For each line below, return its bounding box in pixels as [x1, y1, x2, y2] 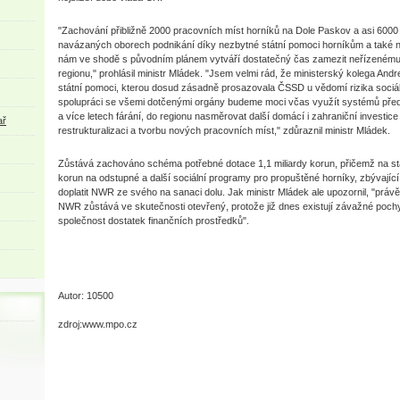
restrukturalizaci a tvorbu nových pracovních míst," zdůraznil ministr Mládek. [58, 125, 390, 136]
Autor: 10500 [58, 290, 113, 301]
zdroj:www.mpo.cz [58, 319, 137, 329]
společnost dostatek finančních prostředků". [58, 215, 249, 226]
